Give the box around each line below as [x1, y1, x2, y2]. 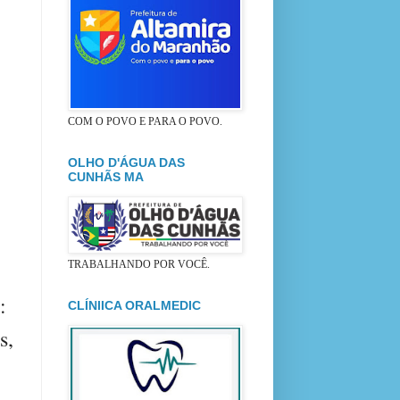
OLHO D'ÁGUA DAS [68, 154, 185, 170]
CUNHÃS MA [68, 169, 144, 184]
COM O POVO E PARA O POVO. [68, 114, 222, 128]
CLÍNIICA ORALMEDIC [68, 297, 201, 312]
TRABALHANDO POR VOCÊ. [68, 257, 210, 271]
